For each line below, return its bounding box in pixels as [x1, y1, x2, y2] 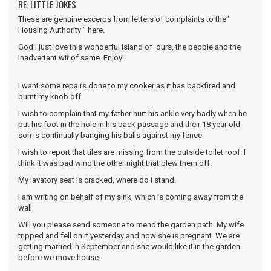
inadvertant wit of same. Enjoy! [18, 53, 124, 62]
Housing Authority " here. [18, 25, 105, 34]
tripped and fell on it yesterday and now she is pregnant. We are [18, 231, 240, 240]
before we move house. [18, 253, 100, 262]
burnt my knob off [18, 92, 81, 101]
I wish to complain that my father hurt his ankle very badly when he [18, 109, 247, 118]
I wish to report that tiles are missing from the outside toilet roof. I [18, 148, 246, 157]
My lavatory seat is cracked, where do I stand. [18, 175, 176, 184]
